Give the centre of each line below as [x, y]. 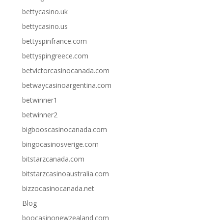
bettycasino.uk [45, 12]
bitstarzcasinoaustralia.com [65, 174]
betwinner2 [40, 115]
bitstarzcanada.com [53, 159]
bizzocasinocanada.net [58, 189]
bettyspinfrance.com [54, 41]
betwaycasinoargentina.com [67, 85]
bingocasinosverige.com [60, 144]
